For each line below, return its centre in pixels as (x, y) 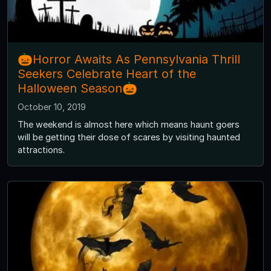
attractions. (41, 150)
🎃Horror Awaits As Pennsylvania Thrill (129, 60)
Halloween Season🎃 (77, 89)
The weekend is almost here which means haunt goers (129, 125)
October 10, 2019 (52, 107)
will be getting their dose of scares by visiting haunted (129, 137)
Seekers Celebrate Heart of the (107, 74)
